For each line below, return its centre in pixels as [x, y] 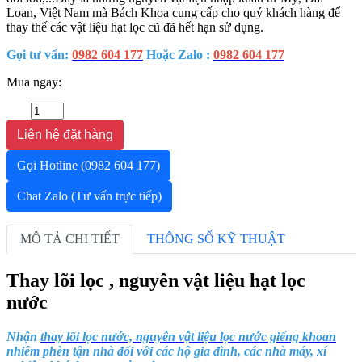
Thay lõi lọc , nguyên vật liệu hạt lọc [156, 281]
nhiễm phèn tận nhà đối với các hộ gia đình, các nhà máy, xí [166, 351]
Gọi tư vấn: [39, 55]
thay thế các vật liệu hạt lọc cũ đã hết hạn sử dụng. [135, 27]
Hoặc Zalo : [178, 55]
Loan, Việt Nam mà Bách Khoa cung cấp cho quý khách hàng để [173, 13]
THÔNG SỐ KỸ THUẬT [216, 239]
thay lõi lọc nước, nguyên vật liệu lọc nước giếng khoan [188, 337]
